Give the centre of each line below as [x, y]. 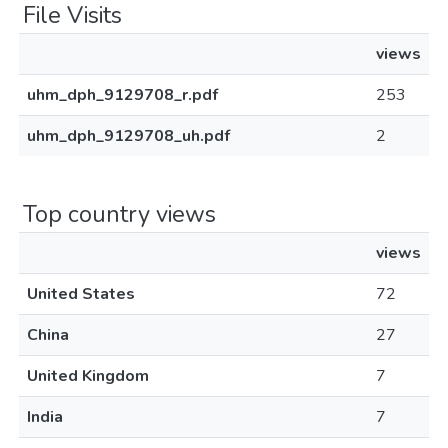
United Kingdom [88, 376]
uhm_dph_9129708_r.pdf [122, 95]
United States [81, 294]
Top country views [119, 214]
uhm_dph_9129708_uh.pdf [128, 136]
